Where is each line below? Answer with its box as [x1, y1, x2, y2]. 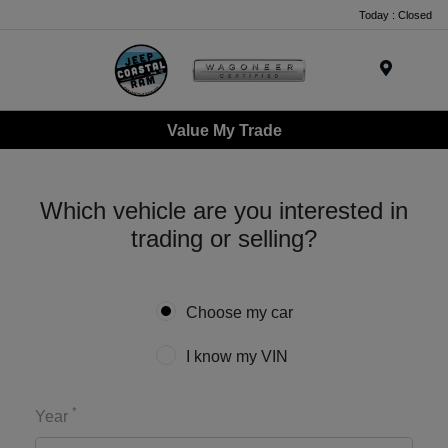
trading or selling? [131, 225, 317, 253]
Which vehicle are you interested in [40, 197, 408, 225]
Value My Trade [166, 121, 282, 139]
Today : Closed [359, 8, 432, 21]
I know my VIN [185, 348, 288, 366]
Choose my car [185, 304, 293, 322]
